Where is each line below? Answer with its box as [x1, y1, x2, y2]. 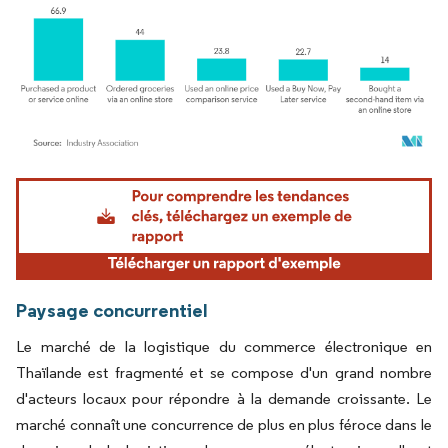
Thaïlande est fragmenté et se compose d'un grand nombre [16, 363, 432, 383]
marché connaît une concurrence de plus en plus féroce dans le [16, 415, 432, 435]
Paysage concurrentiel [16, 298, 208, 323]
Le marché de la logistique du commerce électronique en [16, 337, 432, 357]
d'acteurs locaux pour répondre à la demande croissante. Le [16, 389, 432, 409]
